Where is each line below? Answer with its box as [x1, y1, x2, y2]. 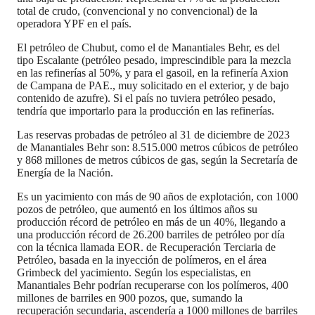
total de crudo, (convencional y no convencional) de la [17, 4, 257, 17]
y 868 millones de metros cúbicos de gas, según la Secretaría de [17, 153, 297, 166]
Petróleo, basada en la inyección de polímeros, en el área [17, 253, 266, 266]
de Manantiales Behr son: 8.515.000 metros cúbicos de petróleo [17, 141, 298, 153]
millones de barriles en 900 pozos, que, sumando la [17, 291, 243, 304]
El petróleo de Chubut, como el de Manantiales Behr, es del [17, 41, 280, 53]
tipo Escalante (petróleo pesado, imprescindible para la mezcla [17, 53, 291, 66]
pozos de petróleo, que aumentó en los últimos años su [17, 202, 257, 215]
